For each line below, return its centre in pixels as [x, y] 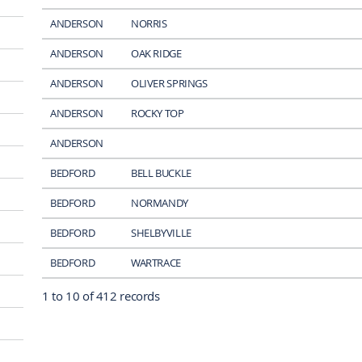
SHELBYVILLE [161, 232]
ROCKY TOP [157, 113]
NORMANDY [159, 202]
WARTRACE [156, 262]
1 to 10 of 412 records [101, 295]
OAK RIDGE [156, 53]
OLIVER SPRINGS [169, 83]
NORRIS [149, 23]
